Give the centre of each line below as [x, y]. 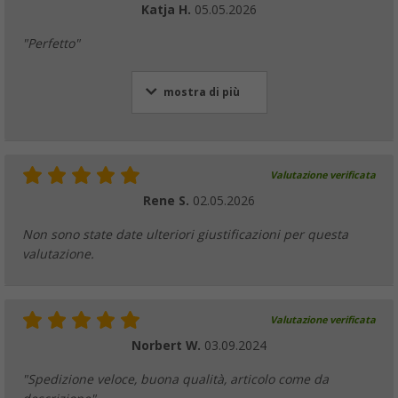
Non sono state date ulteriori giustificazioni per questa [185, 234]
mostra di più [201, 92]
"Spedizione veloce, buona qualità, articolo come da [175, 379]
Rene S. [168, 200]
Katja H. [168, 9]
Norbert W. [168, 345]
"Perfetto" [51, 43]
